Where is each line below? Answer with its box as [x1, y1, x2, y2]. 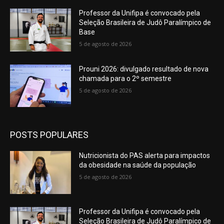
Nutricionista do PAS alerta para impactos [79, 151, 210, 160]
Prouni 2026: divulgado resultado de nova [79, 64, 209, 73]
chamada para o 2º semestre [79, 74, 172, 82]
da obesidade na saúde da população [79, 161, 196, 169]
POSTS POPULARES [10, 129, 88, 140]
